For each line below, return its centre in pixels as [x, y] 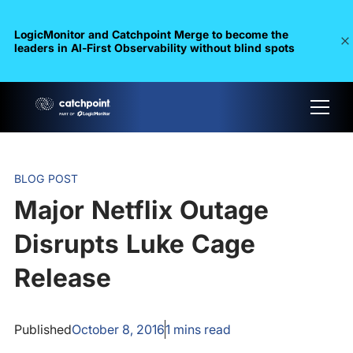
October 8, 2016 [118, 329]
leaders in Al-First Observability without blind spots [154, 48]
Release [62, 278]
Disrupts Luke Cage [134, 244]
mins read [200, 329]
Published [43, 329]
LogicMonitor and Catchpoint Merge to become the [151, 34]
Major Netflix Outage [141, 210]
